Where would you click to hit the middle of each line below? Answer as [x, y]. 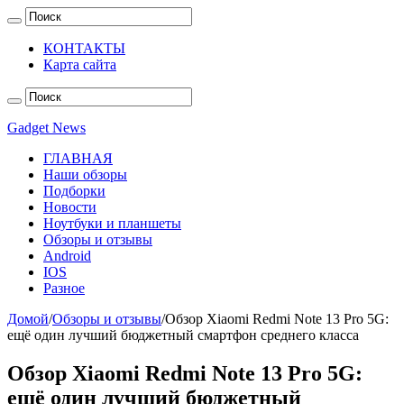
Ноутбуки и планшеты [112, 223]
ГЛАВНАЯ [78, 158]
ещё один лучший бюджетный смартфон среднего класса [183, 335]
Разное [64, 288]
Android [67, 256]
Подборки [74, 191]
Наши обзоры [85, 174]
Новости [70, 207]
